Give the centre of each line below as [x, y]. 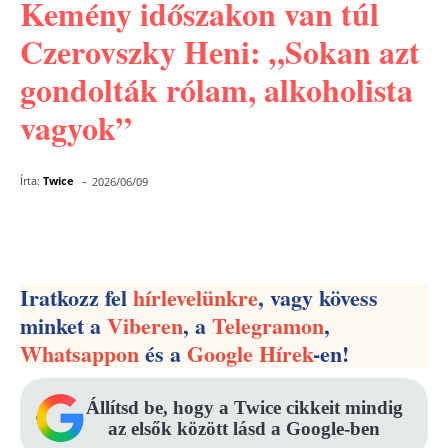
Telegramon [268, 325]
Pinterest [238, 233]
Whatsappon [79, 353]
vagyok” [76, 127]
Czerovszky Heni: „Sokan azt [220, 51]
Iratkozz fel [76, 297]
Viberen [145, 325]
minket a [63, 325]
